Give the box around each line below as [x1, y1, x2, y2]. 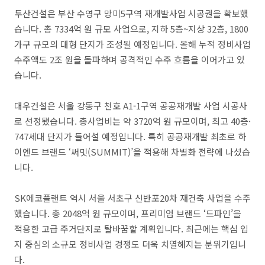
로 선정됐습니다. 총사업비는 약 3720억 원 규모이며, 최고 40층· [14, 115, 251, 127]
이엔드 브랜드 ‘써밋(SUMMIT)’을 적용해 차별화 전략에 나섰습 [14, 146, 250, 158]
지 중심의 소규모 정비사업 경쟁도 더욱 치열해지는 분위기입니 [14, 238, 246, 250]
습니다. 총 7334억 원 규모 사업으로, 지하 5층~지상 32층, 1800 [14, 22, 248, 35]
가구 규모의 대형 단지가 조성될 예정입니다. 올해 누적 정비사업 [14, 38, 251, 50]
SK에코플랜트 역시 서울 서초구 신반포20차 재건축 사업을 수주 [14, 192, 251, 204]
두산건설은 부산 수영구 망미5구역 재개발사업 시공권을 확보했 [14, 7, 248, 20]
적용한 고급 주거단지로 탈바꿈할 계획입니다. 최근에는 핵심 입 [14, 222, 248, 235]
